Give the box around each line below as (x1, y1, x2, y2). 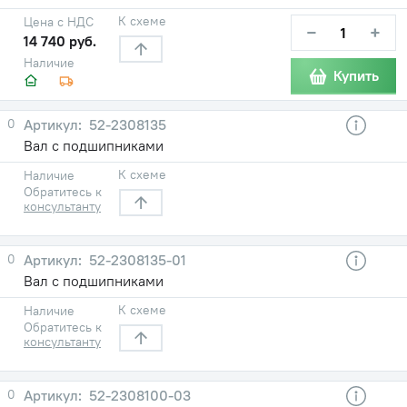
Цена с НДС (24, 13, 94, 30)
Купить (333, 66, 379, 85)
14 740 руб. (24, 31, 96, 50)
